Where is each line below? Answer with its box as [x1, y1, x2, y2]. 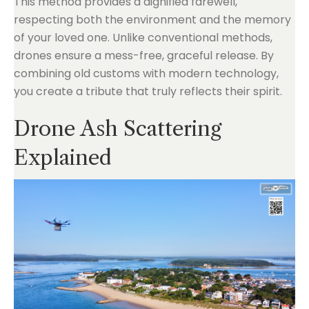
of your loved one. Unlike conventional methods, [14, 30, 272, 46]
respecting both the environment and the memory [14, 12, 291, 28]
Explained [14, 145, 112, 170]
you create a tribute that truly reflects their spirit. [14, 83, 282, 99]
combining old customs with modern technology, [14, 66, 279, 81]
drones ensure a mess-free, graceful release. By [14, 48, 274, 63]
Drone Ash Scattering [14, 116, 221, 141]
